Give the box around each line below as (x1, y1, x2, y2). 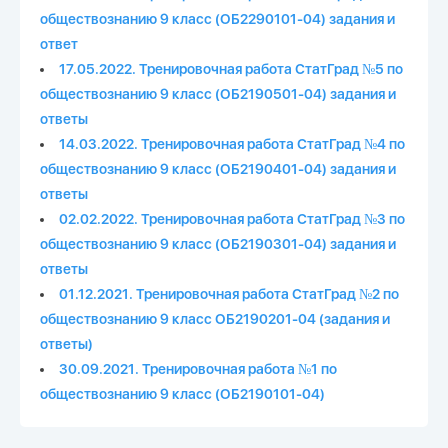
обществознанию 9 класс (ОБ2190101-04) (40, 386, 325, 403)
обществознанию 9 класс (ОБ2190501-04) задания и (40, 86, 396, 103)
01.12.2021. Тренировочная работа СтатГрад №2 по (59, 286, 399, 303)
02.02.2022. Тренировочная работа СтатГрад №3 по (59, 211, 405, 228)
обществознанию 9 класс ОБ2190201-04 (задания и (40, 311, 390, 328)
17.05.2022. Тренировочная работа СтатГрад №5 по (59, 61, 403, 78)
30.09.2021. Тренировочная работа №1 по (59, 361, 337, 378)
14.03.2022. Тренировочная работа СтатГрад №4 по (59, 136, 405, 153)
